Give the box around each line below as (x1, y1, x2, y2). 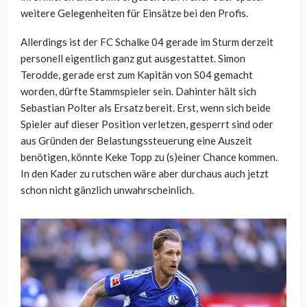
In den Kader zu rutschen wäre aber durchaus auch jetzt (21, 167, 269, 180)
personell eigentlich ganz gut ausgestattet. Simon (21, 52, 245, 65)
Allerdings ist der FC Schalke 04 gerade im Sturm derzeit (21, 36, 273, 49)
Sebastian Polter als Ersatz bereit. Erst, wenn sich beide (21, 101, 271, 114)
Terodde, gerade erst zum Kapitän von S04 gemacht (21, 69, 253, 82)
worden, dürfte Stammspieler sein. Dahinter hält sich (21, 85, 256, 98)
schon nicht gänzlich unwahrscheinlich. (21, 184, 194, 197)
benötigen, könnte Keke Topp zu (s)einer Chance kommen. (21, 151, 278, 164)
